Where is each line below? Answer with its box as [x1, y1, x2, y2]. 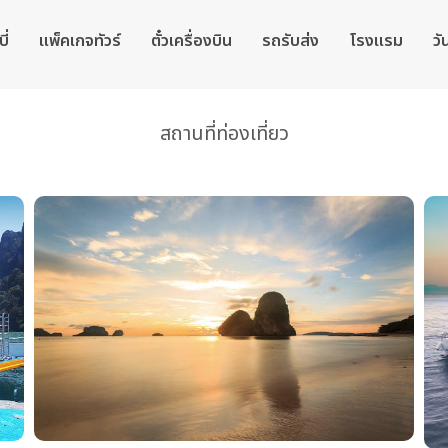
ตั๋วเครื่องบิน [151, 29, 232, 53]
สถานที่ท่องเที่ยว [159, 119, 289, 150]
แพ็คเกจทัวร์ [39, 29, 121, 53]
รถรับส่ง [262, 29, 319, 53]
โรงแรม [349, 29, 403, 53]
